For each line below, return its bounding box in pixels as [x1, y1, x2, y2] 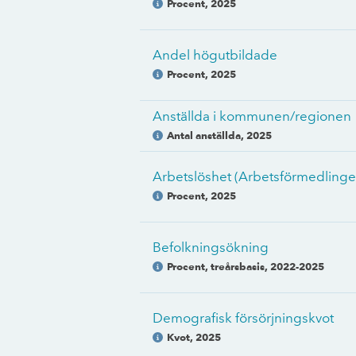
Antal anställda [167, 129, 241, 141]
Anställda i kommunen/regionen [153, 108, 351, 124]
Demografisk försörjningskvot [153, 310, 334, 326]
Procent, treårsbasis [167, 260, 265, 273]
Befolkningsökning [153, 239, 269, 255]
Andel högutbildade [153, 47, 277, 63]
